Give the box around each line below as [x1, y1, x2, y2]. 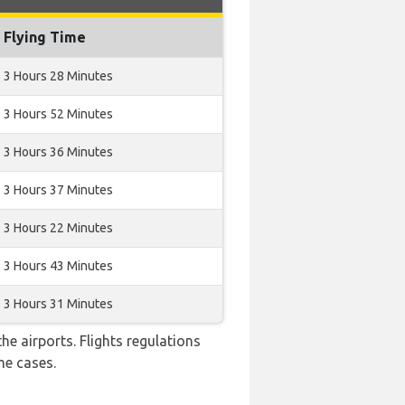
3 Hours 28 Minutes [4, 69, 113, 83]
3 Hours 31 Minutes [4, 297, 113, 311]
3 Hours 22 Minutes [4, 221, 113, 235]
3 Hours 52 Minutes [4, 107, 113, 121]
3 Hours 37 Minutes [4, 183, 113, 197]
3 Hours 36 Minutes [4, 145, 113, 159]
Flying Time [4, 29, 86, 45]
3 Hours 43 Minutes [4, 259, 113, 273]
